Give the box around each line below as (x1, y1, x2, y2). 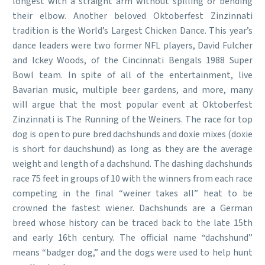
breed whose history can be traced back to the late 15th (12, 216, 253, 230)
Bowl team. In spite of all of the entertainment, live (12, 69, 253, 82)
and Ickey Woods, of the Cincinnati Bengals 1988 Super (12, 54, 253, 67)
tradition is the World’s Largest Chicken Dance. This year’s (12, 24, 253, 38)
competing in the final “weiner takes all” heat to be (12, 187, 253, 201)
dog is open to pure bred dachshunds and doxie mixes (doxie (12, 128, 253, 141)
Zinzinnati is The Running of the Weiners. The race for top (12, 113, 253, 127)
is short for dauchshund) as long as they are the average (12, 143, 253, 156)
